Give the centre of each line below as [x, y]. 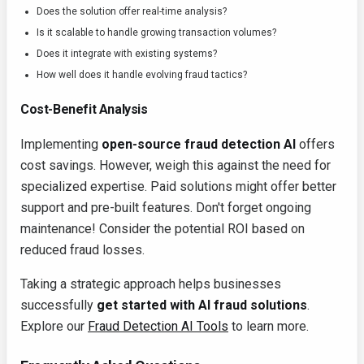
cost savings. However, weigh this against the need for [175, 166]
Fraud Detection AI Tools [158, 327]
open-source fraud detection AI [199, 145]
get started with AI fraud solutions [202, 305]
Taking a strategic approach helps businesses [151, 284]
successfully [58, 305]
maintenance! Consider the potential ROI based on [162, 229]
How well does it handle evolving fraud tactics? [142, 75]
